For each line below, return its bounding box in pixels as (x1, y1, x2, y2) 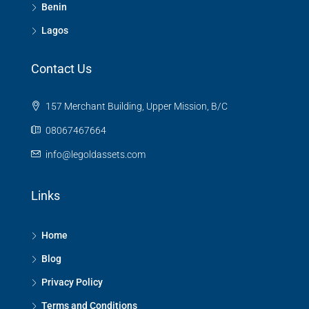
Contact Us (31, 61, 92, 77)
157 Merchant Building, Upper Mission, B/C (43, 101, 228, 112)
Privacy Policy (41, 277, 103, 288)
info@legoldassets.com (46, 149, 146, 161)
